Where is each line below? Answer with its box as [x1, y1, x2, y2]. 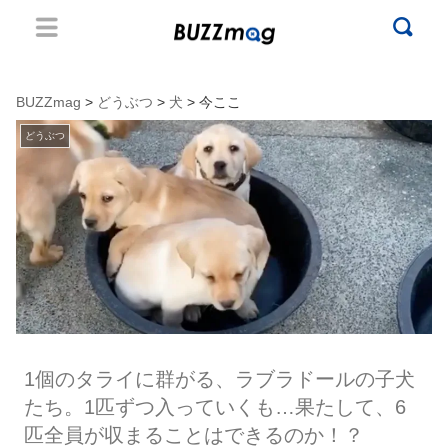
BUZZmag [16, 94, 81, 110]
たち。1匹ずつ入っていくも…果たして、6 [23, 396, 406, 419]
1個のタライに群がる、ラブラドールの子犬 [23, 368, 415, 391]
